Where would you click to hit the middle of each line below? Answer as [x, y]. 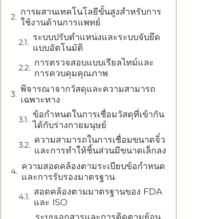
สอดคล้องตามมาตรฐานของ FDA [98, 192]
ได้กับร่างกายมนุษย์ [70, 125]
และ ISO [51, 202]
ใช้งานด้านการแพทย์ [61, 22]
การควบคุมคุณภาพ [71, 73]
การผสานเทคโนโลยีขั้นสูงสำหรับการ [91, 12]
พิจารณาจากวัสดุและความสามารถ [88, 89]
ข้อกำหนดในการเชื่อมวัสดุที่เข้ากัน [99, 114]
